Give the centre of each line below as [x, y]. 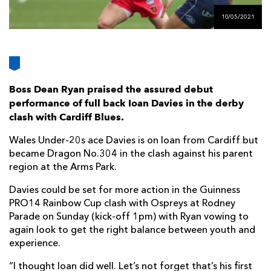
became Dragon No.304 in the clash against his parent [131, 155]
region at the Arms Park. [63, 168]
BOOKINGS [227, 31]
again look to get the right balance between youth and [132, 231]
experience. [35, 244]
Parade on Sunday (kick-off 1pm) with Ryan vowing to [129, 217]
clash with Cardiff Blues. [67, 117]
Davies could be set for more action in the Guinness [125, 191]
